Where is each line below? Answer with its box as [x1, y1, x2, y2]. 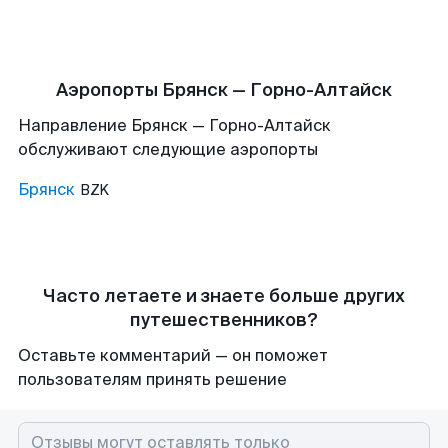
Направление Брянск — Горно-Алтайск [18, 115, 331, 136]
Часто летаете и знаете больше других [43, 284, 405, 308]
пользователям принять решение [18, 369, 287, 390]
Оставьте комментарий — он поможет [18, 345, 328, 366]
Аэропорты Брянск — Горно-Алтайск [56, 78, 392, 102]
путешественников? [130, 308, 318, 332]
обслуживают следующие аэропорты [18, 139, 318, 160]
